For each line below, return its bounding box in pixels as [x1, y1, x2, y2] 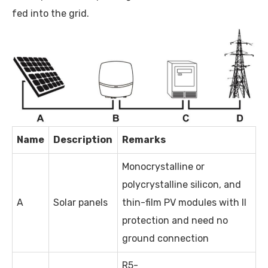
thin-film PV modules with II [122, 196, 246, 208]
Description [53, 133, 112, 145]
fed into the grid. [12, 8, 89, 20]
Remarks [122, 133, 166, 145]
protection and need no [122, 214, 228, 226]
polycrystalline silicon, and [122, 178, 241, 190]
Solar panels [53, 196, 108, 208]
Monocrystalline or [122, 160, 205, 172]
